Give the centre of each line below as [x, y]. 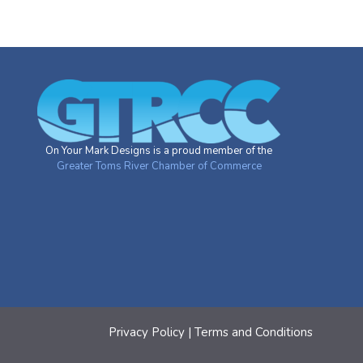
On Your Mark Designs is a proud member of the [159, 150]
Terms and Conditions [254, 333]
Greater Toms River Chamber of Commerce [159, 166]
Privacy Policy [147, 333]
